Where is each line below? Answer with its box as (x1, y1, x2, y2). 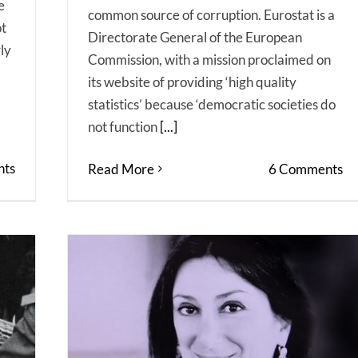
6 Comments (268, 160, 343, 177)
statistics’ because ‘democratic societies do (88, 95, 336, 113)
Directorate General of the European (88, 28, 302, 46)
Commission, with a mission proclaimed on (88, 50, 331, 68)
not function (88, 117, 160, 135)
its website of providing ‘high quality (88, 73, 296, 90)
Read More (88, 160, 154, 177)
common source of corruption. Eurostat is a (88, 6, 335, 23)
